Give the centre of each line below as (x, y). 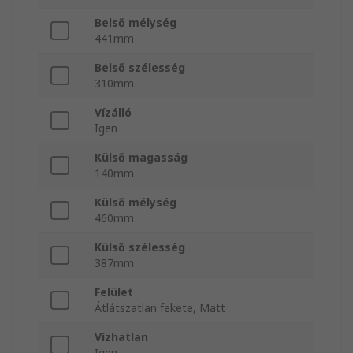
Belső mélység (136, 23)
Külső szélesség (140, 247)
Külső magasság (141, 158)
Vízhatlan (121, 337)
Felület (114, 292)
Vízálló (113, 113)
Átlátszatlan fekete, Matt (160, 308)
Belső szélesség (140, 68)
